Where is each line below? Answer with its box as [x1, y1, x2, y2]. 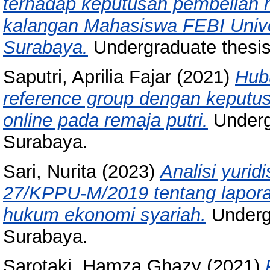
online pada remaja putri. [3, 110, 208, 131]
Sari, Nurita [3, 161, 96, 183]
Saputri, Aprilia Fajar [3, 66, 171, 88]
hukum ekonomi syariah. [3, 204, 206, 226]
